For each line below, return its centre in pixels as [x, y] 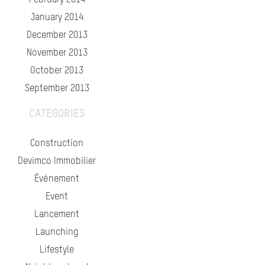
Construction [57, 144]
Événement [57, 179]
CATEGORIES [57, 113]
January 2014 [57, 18]
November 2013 [57, 53]
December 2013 [57, 35]
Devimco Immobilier [57, 161]
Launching [57, 232]
